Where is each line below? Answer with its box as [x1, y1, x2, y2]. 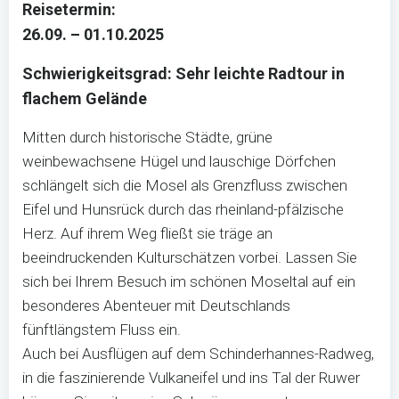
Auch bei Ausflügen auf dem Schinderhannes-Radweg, [22, 345, 374, 362]
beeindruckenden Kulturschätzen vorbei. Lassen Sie [22, 248, 357, 266]
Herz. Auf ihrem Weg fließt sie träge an [22, 224, 273, 242]
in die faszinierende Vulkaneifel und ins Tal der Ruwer [22, 369, 360, 387]
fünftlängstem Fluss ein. [22, 321, 181, 338]
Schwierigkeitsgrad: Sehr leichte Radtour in [22, 64, 345, 83]
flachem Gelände [22, 89, 147, 108]
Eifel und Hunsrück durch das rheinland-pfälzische [22, 200, 344, 218]
